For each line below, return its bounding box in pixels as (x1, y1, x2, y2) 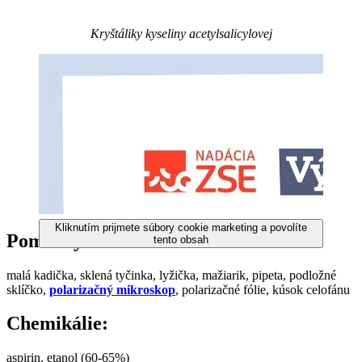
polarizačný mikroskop (49, 282, 175, 297)
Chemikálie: (6, 313, 108, 335)
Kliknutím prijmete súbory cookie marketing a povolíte (55, 221, 307, 234)
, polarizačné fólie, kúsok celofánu (175, 282, 350, 297)
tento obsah (154, 233, 208, 246)
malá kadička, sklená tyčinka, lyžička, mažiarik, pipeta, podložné (6, 267, 336, 282)
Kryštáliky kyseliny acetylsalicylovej (90, 26, 272, 40)
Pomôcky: (6, 229, 90, 251)
